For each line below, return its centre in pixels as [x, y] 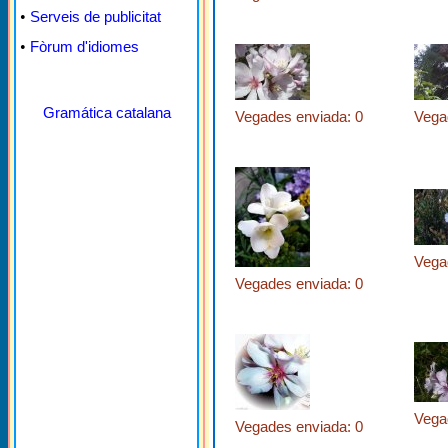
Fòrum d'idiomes [84, 46]
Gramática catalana [106, 112]
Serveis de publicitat [95, 16]
